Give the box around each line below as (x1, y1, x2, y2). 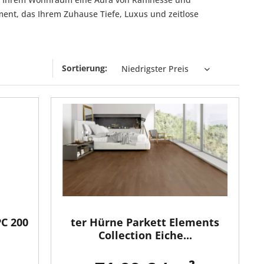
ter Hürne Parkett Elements (71, 215, 220, 230)
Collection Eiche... (98, 228, 192, 243)
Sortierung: (62, 62, 107, 74)
